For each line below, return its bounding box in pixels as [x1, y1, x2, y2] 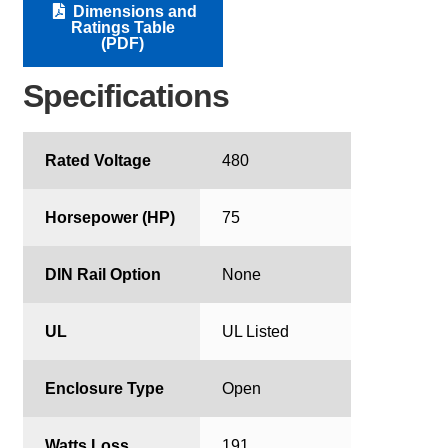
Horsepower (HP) [45, 208, 176, 226]
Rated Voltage [45, 151, 152, 169]
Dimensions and [68, 2, 197, 20]
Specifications [22, 77, 229, 114]
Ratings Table [70, 18, 175, 36]
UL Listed [222, 322, 290, 340]
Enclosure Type [45, 379, 165, 397]
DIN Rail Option [45, 265, 162, 283]
